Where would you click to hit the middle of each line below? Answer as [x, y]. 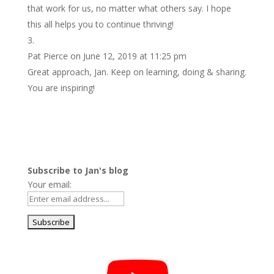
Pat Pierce [47, 56]
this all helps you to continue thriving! [100, 24]
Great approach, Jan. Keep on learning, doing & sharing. [137, 72]
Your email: [49, 184]
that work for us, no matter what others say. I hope [129, 8]
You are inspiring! [61, 87]
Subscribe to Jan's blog [78, 170]
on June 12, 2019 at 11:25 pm [128, 56]
